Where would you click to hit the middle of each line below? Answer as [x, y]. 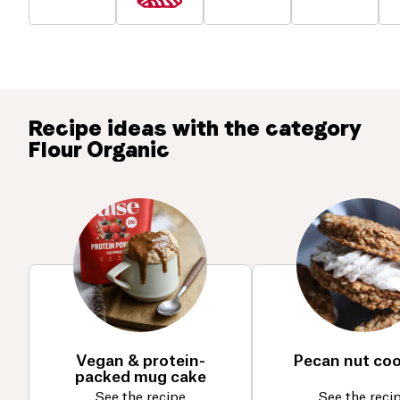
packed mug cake [140, 377]
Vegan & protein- [140, 361]
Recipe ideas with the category [195, 128]
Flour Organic [99, 149]
